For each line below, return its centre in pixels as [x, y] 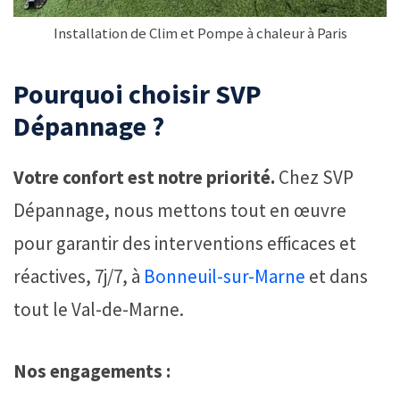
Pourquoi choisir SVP [137, 94]
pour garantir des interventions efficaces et [185, 244]
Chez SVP [314, 178]
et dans [337, 277]
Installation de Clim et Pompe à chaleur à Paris [200, 33]
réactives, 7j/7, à [79, 277]
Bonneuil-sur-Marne [225, 277]
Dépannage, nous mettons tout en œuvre [180, 211]
